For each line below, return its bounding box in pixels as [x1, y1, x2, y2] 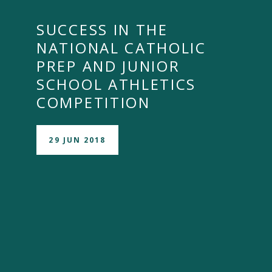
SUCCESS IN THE [36, 19, 168, 39]
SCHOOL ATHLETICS [36, 74, 197, 94]
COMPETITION [36, 92, 151, 112]
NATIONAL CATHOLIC [36, 38, 206, 58]
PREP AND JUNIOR [36, 56, 180, 76]
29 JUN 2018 [49, 134, 106, 145]
